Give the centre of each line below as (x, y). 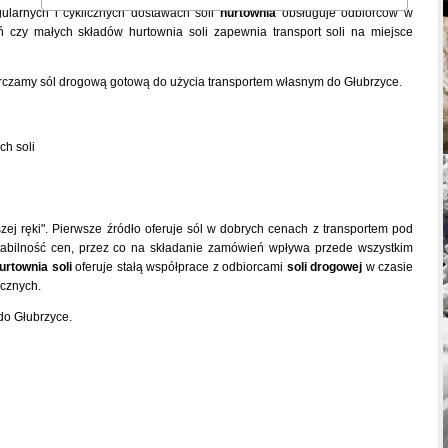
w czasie (388, 267)
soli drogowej (324, 267)
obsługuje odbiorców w (345, 13)
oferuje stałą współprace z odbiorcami (179, 267)
